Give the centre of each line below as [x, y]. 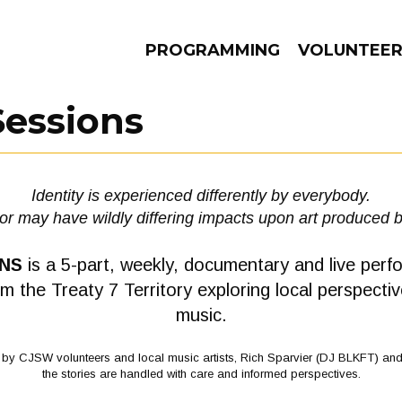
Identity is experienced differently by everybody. [201, 196]
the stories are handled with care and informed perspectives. [201, 374]
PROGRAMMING [213, 50]
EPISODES [149, 189]
